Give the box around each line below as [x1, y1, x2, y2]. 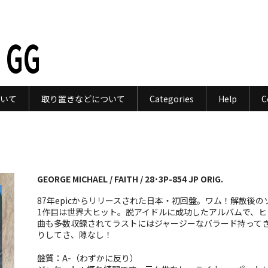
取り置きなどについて [41, 92, 125, 105]
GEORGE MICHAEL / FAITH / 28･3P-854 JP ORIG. [36, 172, 223, 185]
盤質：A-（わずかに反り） [36, 251, 138, 264]
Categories [149, 92, 194, 105]
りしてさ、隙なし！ [36, 228, 112, 240]
